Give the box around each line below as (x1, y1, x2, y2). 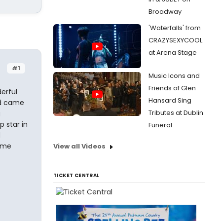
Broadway (148, 7, 182, 16)
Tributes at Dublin (148, 108, 203, 117)
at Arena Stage (148, 48, 197, 57)
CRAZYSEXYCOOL (148, 36, 202, 45)
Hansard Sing (148, 96, 191, 105)
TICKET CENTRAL (53, 172, 100, 179)
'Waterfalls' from (148, 23, 201, 33)
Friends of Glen (148, 83, 196, 93)
